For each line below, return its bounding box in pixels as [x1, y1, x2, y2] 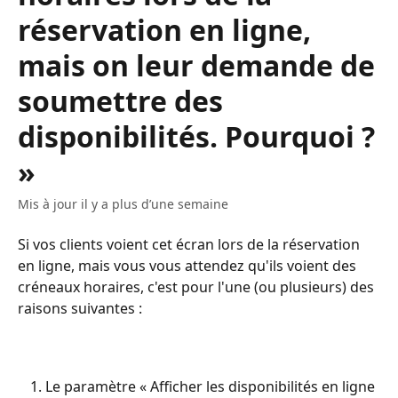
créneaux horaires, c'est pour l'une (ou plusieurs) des [18, 277, 378, 297]
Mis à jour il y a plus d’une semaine [18, 195, 228, 212]
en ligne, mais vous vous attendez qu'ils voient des [18, 256, 360, 275]
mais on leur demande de [18, 46, 375, 84]
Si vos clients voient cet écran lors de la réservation [18, 235, 363, 254]
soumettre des [18, 82, 223, 120]
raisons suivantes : [18, 298, 142, 318]
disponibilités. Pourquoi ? [18, 117, 375, 155]
